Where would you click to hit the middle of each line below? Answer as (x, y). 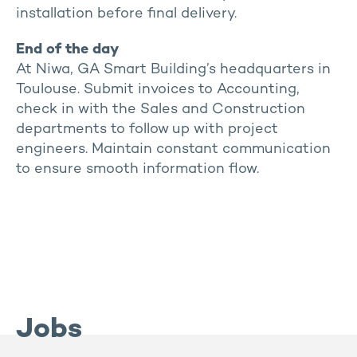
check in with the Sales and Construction (161, 110)
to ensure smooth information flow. (137, 169)
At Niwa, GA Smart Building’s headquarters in (173, 70)
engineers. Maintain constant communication (173, 149)
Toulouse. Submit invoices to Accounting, (158, 90)
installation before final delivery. (126, 14)
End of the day (67, 50)
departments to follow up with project (147, 129)
